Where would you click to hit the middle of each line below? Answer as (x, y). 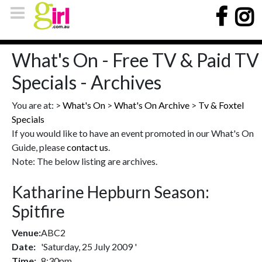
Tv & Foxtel (221, 105)
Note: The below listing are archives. (85, 161)
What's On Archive (152, 105)
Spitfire (38, 211)
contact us (87, 147)
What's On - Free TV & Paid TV (135, 60)
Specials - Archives (87, 82)
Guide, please (39, 147)
